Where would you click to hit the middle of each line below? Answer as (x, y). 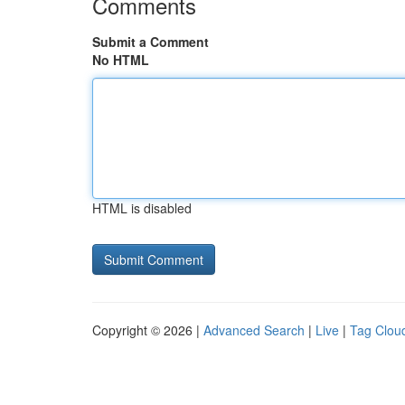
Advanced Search (254, 330)
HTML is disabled (142, 208)
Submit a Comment (151, 42)
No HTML (121, 60)
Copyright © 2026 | (148, 330)
